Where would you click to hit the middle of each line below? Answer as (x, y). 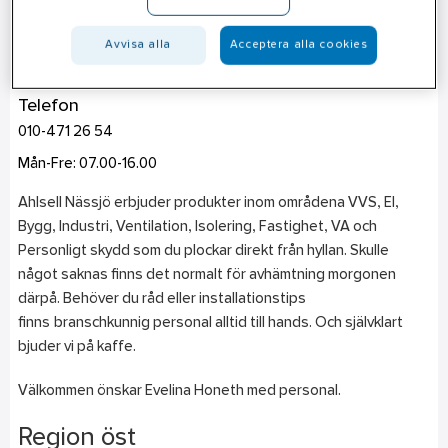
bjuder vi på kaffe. (76, 347)
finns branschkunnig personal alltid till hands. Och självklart (210, 323)
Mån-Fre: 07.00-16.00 (87, 164)
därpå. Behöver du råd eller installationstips (161, 299)
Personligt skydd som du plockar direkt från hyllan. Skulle (203, 251)
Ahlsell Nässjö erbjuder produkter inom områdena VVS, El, (208, 203)
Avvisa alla (138, 44)
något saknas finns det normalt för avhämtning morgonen (206, 275)
